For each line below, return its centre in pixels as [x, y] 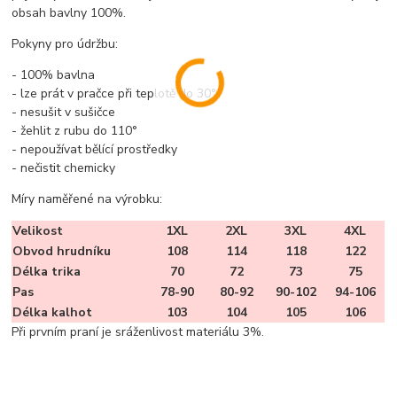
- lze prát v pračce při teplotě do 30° [114, 94]
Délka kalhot [53, 313]
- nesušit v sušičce [64, 113]
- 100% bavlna [54, 75]
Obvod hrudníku [62, 252]
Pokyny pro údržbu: [65, 44]
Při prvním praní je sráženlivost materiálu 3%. [138, 332]
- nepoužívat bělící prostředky [95, 150]
